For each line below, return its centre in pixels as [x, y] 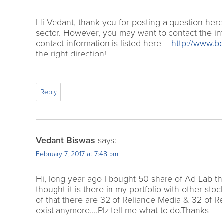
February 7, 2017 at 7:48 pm [77, 154]
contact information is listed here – [104, 43]
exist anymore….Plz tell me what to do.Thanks [122, 210]
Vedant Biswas [65, 140]
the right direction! [71, 53]
